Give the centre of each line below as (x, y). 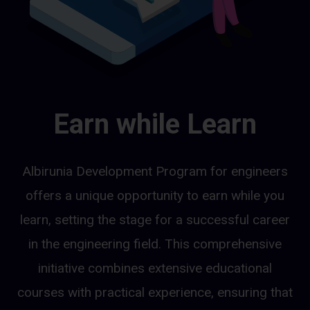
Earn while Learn (155, 125)
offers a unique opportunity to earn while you (155, 196)
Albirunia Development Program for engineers (155, 172)
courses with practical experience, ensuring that (155, 293)
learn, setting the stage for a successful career (155, 220)
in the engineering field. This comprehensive (155, 244)
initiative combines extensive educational (155, 268)
